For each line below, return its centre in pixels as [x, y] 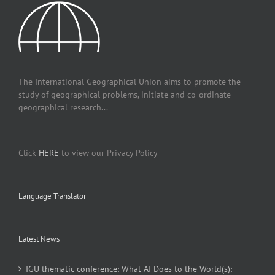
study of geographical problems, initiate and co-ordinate [125, 94]
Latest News [39, 239]
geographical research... [63, 107]
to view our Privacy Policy [108, 153]
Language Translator [52, 196]
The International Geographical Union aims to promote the [130, 81]
